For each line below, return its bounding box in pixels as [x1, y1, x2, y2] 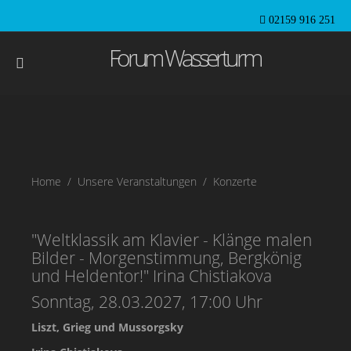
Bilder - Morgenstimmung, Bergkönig [31, 247, 302, 269]
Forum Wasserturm [100, 41, 260, 74]
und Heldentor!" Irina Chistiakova [31, 265, 272, 287]
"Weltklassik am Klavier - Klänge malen [31, 229, 312, 251]
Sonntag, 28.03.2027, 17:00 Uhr [31, 291, 262, 313]
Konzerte [213, 174, 257, 189]
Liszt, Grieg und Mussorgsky [31, 320, 183, 335]
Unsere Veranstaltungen [78, 174, 197, 189]
